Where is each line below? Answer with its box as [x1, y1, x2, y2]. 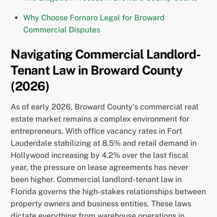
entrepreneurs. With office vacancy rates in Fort [11, 126, 183, 136]
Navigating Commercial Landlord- [11, 47, 201, 62]
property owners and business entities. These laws [11, 199, 192, 209]
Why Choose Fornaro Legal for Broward [23, 13, 165, 22]
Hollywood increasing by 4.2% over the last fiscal [11, 151, 189, 160]
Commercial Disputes [23, 25, 100, 34]
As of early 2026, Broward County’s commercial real [11, 102, 199, 112]
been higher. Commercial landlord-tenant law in [11, 175, 182, 185]
